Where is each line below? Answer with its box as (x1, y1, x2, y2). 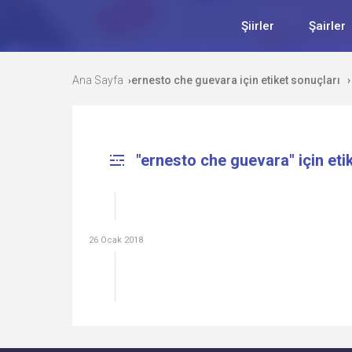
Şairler (309, 19, 346, 33)
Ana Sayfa (72, 74, 123, 86)
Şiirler (241, 19, 274, 33)
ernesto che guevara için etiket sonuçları (131, 74, 340, 86)
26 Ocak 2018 (88, 234, 143, 245)
